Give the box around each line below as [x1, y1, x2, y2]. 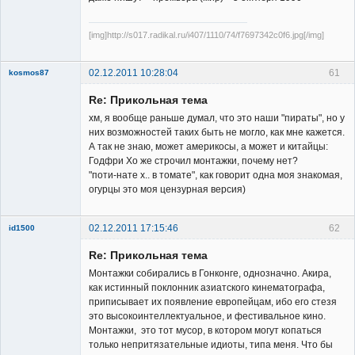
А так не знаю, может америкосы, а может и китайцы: [89, 141, 328, 153]
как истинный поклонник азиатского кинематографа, [89, 281, 325, 293]
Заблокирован [9, 169, 72, 181]
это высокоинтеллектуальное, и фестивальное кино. [89, 310, 326, 322]
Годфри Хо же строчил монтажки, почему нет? [89, 155, 298, 167]
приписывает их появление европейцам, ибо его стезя [89, 296, 337, 307]
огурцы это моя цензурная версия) [89, 184, 246, 196]
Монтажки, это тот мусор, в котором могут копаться [89, 324, 322, 336]
